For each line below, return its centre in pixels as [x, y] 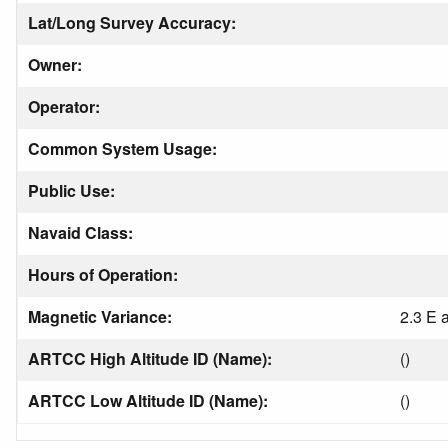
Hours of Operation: [105, 274]
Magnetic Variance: [102, 316]
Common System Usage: [124, 148]
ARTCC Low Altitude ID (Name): [150, 400]
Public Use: [73, 190]
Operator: [66, 106]
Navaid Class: [82, 232]
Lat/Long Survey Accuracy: [134, 22]
